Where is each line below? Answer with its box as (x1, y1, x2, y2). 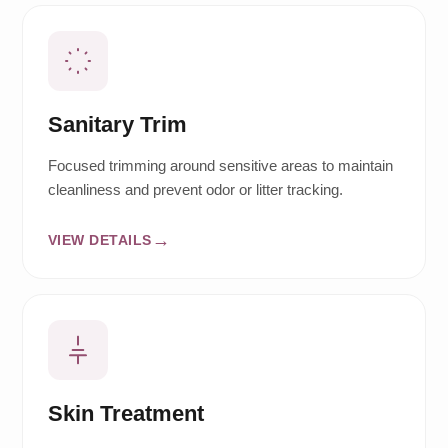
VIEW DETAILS (47, 231, 152, 248)
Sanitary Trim (47, 112, 187, 138)
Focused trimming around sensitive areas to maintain (47, 157, 393, 175)
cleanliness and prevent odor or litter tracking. (47, 181, 343, 199)
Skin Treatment (47, 401, 204, 427)
